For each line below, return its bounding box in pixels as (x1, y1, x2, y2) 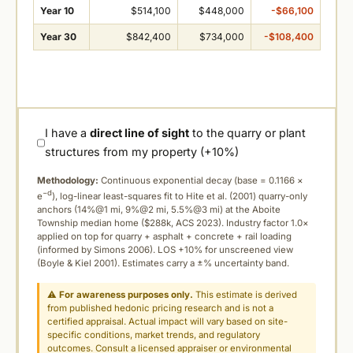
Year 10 (39, 4, 74, 17)
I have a (45, 126, 91, 140)
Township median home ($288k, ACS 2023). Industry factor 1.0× (37, 217, 309, 229)
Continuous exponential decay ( (98, 175, 237, 187)
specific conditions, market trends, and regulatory (47, 329, 261, 341)
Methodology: (37, 175, 98, 187)
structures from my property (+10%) (45, 145, 240, 159)
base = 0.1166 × (237, 175, 303, 187)
